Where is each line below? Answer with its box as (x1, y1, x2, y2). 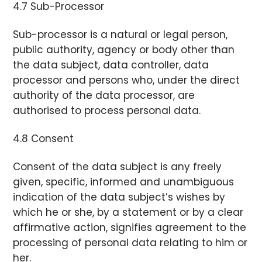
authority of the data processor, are (13, 88, 195, 103)
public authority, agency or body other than (13, 43, 235, 57)
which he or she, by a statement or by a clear (13, 205, 244, 220)
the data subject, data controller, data (13, 58, 209, 73)
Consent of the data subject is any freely (13, 160, 222, 174)
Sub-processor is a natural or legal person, (13, 27, 228, 42)
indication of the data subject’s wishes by (13, 190, 226, 205)
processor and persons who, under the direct (13, 73, 240, 88)
